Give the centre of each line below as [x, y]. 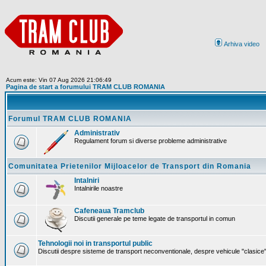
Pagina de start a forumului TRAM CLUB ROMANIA [85, 87]
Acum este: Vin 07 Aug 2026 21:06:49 [59, 80]
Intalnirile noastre [99, 188]
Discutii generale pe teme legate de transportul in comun [155, 218]
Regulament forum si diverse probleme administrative [151, 141]
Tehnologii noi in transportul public [95, 243]
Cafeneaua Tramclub [109, 211]
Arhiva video [241, 44]
